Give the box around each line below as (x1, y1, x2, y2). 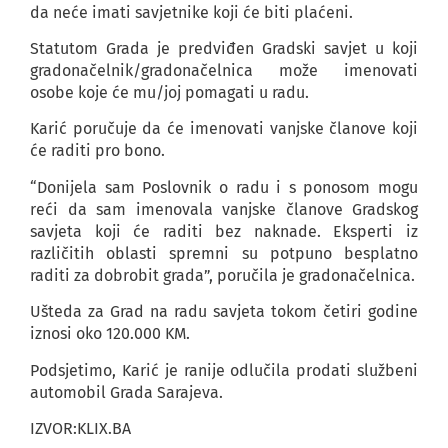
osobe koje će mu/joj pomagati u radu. (30, 83, 309, 103)
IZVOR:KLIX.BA (30, 418, 131, 438)
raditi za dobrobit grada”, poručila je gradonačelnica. (30, 265, 415, 285)
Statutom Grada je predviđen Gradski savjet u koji (30, 39, 418, 59)
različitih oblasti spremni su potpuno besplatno (30, 243, 418, 263)
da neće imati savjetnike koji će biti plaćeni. (30, 2, 353, 22)
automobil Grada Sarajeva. (30, 382, 223, 402)
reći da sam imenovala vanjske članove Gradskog (30, 199, 418, 219)
